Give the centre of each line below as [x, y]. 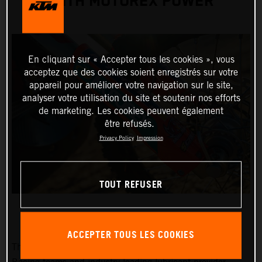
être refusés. [130, 123]
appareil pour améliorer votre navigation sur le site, [131, 85]
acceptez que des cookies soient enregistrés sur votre [131, 72]
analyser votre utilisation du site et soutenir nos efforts [131, 98]
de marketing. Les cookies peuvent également [131, 111]
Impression [150, 137]
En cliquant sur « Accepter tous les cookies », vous [131, 59]
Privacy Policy [116, 137]
